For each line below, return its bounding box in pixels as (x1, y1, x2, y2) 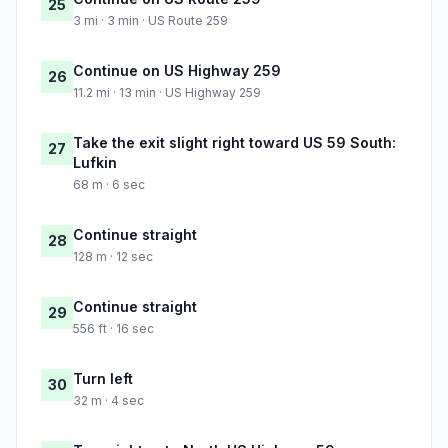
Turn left (73, 370, 133, 388)
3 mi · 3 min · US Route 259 (73, 13, 228, 29)
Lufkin (73, 154, 117, 172)
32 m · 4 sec (73, 393, 144, 409)
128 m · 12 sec (73, 249, 153, 265)
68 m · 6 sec (73, 177, 145, 193)
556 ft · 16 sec (73, 321, 154, 337)
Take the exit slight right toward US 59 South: (73, 134, 396, 152)
